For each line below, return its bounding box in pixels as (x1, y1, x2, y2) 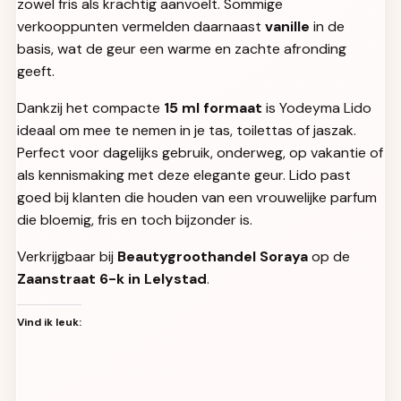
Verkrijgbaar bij (17, 246, 117, 266)
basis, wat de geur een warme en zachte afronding (17, 38, 346, 58)
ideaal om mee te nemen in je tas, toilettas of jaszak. (17, 120, 356, 140)
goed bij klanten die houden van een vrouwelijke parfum (17, 187, 377, 207)
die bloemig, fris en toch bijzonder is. (17, 209, 252, 229)
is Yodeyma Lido (262, 98, 371, 117)
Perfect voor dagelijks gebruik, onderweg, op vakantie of (17, 142, 383, 162)
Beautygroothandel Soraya (117, 246, 308, 266)
